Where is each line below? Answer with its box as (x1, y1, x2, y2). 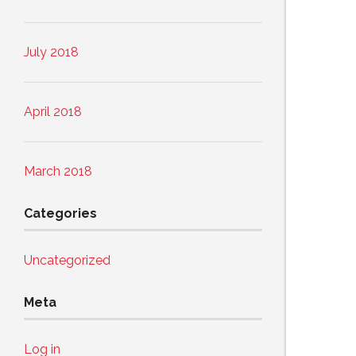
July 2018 (24, 44, 79, 60)
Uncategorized (24, 253, 110, 269)
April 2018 (24, 104, 82, 120)
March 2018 (24, 164, 92, 180)
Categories (24, 206, 97, 222)
